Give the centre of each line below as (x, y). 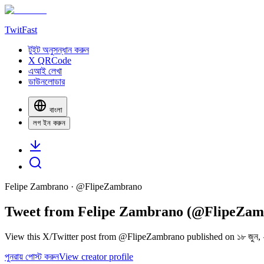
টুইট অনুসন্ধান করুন (59, 50)
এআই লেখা (45, 71)
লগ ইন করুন (49, 123)
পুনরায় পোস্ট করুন (32, 256)
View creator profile (96, 256)
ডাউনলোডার (47, 82)
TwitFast (21, 30)
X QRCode (50, 60)
